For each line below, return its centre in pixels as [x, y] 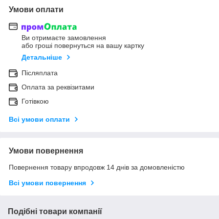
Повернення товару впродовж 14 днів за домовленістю [97, 167]
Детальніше [42, 57]
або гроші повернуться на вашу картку [83, 46]
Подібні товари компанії [55, 212]
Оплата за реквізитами [58, 87]
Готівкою [35, 101]
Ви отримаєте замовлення [64, 38]
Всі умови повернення [47, 183]
